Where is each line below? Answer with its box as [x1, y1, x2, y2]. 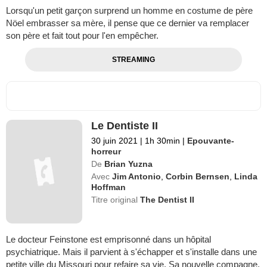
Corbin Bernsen [166, 171, 230, 181]
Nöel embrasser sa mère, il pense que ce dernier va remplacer [6, 17, 249, 28]
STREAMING [111, 55, 155, 64]
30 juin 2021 [91, 135, 138, 145]
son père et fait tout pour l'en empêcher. [6, 30, 159, 41]
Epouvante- [187, 135, 235, 145]
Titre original [91, 194, 141, 204]
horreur [91, 146, 122, 156]
